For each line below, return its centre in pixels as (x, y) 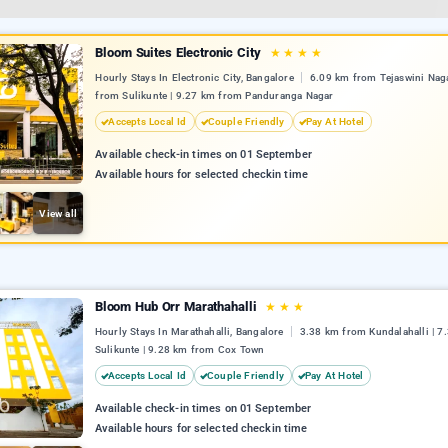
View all (58, 213)
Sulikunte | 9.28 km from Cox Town (179, 350)
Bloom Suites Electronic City (180, 52)
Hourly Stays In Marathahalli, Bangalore (190, 332)
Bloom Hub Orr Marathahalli (177, 306)
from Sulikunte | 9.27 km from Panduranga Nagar (214, 96)
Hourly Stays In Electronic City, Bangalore (196, 78)
